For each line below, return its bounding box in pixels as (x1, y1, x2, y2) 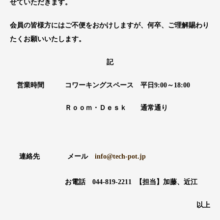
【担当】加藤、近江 (136, 178, 197, 186)
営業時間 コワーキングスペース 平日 (10, 81, 154, 89)
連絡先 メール (12, 152, 95, 160)
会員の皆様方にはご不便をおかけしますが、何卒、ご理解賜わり (10, 21, 209, 29)
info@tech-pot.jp (95, 152, 146, 160)
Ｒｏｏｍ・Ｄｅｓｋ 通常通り (10, 104, 168, 112)
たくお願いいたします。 (10, 35, 85, 43)
